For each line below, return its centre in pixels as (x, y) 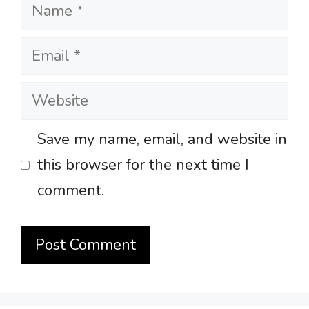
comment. (71, 191)
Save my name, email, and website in (162, 140)
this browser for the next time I (143, 165)
